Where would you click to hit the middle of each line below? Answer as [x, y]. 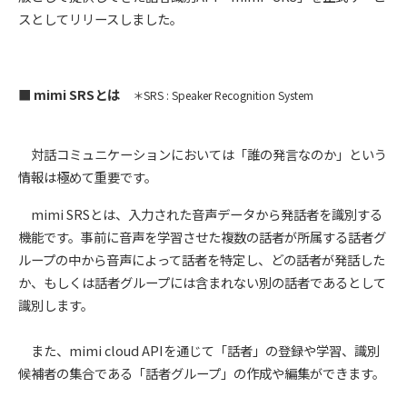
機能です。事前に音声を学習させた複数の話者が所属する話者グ [202, 236]
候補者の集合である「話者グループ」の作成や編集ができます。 [202, 372]
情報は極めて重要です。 [88, 176]
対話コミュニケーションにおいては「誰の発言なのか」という [203, 154]
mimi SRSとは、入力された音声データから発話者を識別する [200, 213]
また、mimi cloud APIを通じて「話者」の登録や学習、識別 [199, 350]
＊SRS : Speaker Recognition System [223, 94]
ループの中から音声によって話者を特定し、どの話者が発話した [202, 259]
